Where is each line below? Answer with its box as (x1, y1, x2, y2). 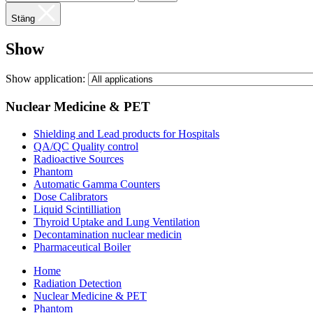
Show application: (6, 73, 85, 85)
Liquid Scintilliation (34, 203, 121, 215)
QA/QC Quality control (34, 140, 138, 152)
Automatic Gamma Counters (34, 177, 160, 190)
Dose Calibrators (34, 190, 108, 203)
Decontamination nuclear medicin (34, 228, 182, 240)
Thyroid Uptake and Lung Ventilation (34, 215, 200, 228)
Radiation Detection (34, 277, 122, 289)
